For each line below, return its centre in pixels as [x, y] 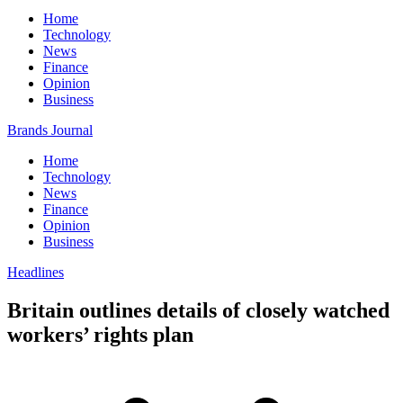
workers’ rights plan [100, 334]
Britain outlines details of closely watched [198, 310]
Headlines [36, 272]
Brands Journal [50, 130]
